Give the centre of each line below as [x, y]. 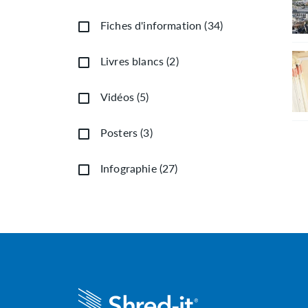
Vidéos [117, 96]
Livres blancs [132, 60]
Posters [119, 132]
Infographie [129, 168]
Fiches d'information [151, 25]
